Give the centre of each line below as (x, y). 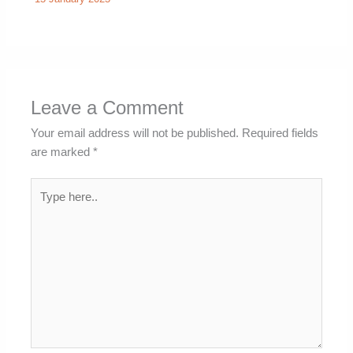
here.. (45, 206)
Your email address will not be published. (135, 133)
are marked (62, 152)
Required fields (281, 133)
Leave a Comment (108, 108)
